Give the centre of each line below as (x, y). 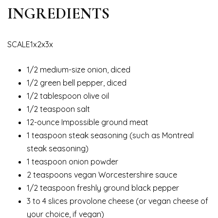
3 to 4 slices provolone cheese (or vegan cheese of (118, 201)
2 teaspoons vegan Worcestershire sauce (102, 174)
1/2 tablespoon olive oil (68, 96)
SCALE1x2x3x (30, 44)
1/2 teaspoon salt (58, 109)
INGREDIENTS (58, 13)
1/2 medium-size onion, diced (79, 69)
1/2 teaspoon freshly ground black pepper (103, 188)
